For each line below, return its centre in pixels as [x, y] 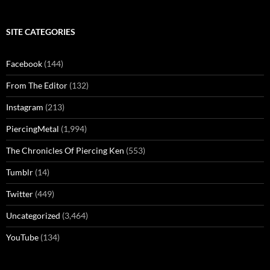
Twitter [20, 194]
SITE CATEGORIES [41, 32]
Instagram [25, 107]
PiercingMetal [33, 129]
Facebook [24, 64]
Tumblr [20, 172]
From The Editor [37, 86]
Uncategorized [33, 216]
